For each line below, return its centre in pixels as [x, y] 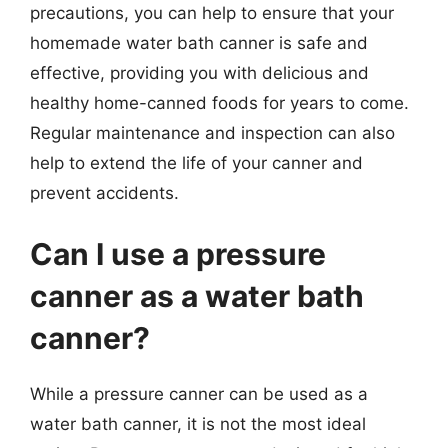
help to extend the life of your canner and [196, 162]
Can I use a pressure [178, 254]
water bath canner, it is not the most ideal [198, 424]
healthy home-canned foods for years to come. [219, 102]
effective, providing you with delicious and [199, 72]
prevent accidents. [104, 192]
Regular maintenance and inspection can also [212, 132]
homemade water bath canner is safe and [199, 42]
